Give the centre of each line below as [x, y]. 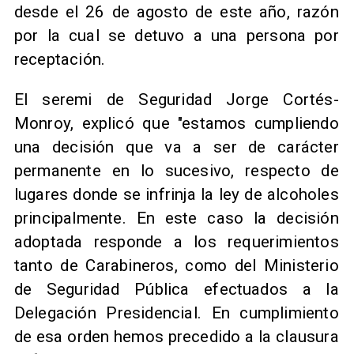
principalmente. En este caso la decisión [176, 218]
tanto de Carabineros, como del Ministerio [176, 265]
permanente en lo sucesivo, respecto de [176, 170]
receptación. [60, 60]
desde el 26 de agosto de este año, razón [176, 12]
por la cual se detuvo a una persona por [176, 36]
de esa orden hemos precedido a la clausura [176, 336]
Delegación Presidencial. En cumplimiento [176, 313]
